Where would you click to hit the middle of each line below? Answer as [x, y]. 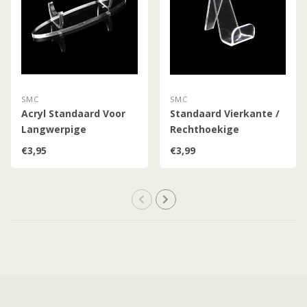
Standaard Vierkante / [224, 113]
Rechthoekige [204, 129]
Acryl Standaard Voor [73, 113]
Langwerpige [54, 129]
